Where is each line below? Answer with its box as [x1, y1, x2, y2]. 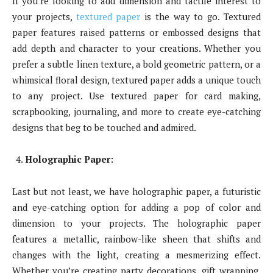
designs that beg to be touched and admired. [12, 121, 196, 134]
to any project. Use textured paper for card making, [12, 90, 261, 102]
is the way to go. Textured [140, 10, 261, 23]
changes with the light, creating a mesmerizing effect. [12, 249, 261, 261]
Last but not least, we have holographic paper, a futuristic [12, 185, 261, 198]
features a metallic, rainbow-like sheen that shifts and [12, 233, 261, 246]
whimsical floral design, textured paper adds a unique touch [12, 74, 261, 87]
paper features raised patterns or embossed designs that [12, 26, 261, 39]
